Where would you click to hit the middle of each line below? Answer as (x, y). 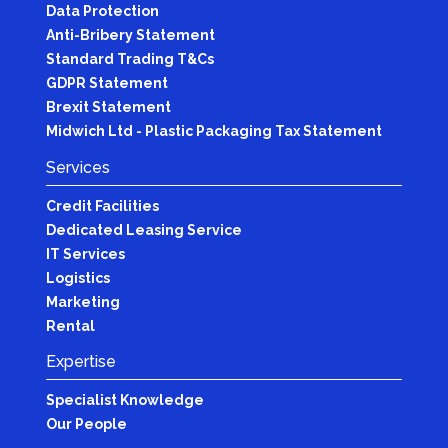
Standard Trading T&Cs (129, 58)
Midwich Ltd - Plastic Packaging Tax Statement (213, 130)
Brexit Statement (108, 106)
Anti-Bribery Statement (130, 34)
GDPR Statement (106, 82)
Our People (86, 424)
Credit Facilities (102, 205)
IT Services (85, 253)
